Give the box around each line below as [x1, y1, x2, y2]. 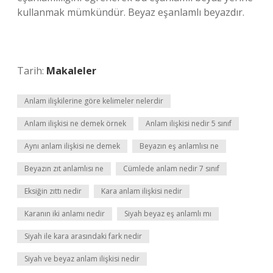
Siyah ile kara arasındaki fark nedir [24, 231, 142, 241]
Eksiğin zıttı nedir [24, 186, 82, 196]
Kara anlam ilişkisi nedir [101, 186, 182, 196]
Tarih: [17, 64, 46, 77]
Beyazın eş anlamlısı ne [140, 141, 219, 151]
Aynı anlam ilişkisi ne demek [24, 141, 120, 151]
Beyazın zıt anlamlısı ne [24, 163, 104, 174]
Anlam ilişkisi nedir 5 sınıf [146, 118, 232, 129]
